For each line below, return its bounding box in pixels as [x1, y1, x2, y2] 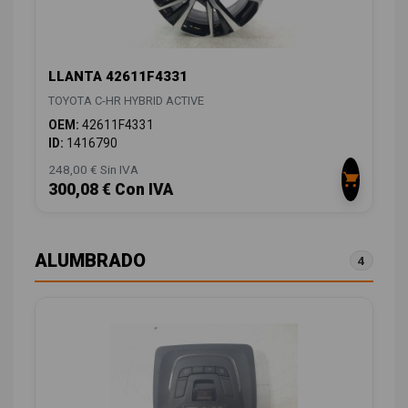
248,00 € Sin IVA [48, 161, 138, 177]
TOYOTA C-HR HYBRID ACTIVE [48, 93, 204, 107]
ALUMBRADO [35, 249, 146, 271]
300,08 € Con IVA [48, 179, 173, 199]
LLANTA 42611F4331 [48, 67, 188, 85]
